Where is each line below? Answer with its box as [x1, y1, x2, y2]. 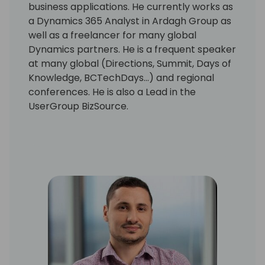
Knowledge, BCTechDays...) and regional [28, 70, 214, 85]
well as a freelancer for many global [28, 28, 196, 42]
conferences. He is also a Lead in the [28, 85, 196, 99]
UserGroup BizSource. [28, 99, 128, 113]
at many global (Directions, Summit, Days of [28, 56, 231, 70]
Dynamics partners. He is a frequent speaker [28, 42, 236, 56]
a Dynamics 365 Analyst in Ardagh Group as [28, 14, 231, 28]
